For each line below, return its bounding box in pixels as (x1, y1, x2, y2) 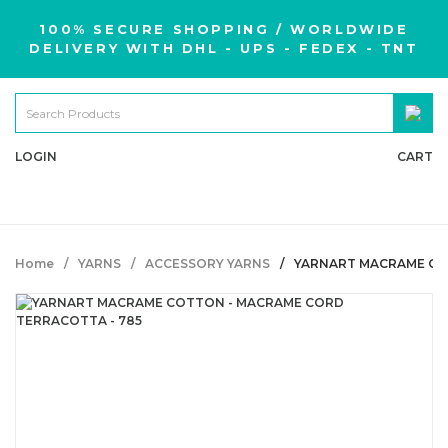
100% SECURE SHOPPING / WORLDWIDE (39, 21, 409, 37)
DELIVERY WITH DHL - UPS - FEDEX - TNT (29, 40, 419, 56)
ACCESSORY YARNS (145, 256, 270, 271)
